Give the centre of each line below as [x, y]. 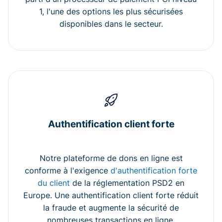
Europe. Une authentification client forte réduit [111, 195]
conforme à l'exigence [68, 170]
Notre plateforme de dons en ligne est [111, 158]
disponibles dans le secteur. [111, 24]
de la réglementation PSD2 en [127, 183]
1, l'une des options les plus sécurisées [111, 11]
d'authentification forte [154, 170]
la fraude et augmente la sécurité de [111, 207]
